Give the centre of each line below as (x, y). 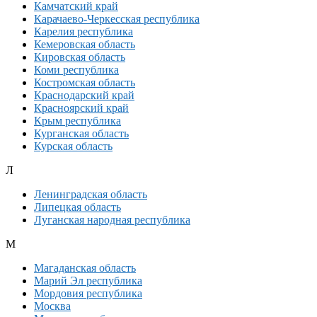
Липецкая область (77, 207)
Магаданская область (85, 268)
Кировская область (80, 57)
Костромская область (85, 83)
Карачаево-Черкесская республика (117, 19)
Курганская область (81, 134)
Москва (52, 306)
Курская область (73, 146)
